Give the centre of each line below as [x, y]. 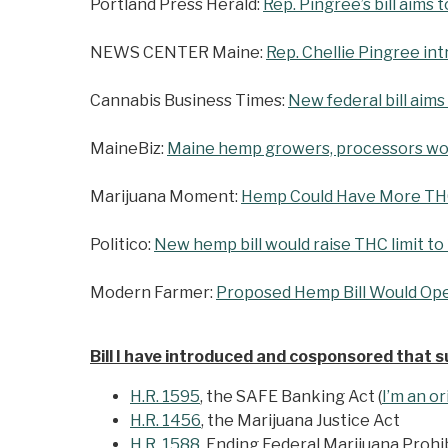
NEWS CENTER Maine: [178, 53]
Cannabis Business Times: [189, 101]
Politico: [122, 245]
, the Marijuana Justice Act [300, 421]
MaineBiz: [128, 149]
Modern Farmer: [153, 293]
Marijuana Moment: [165, 197]
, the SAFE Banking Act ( [291, 397]
